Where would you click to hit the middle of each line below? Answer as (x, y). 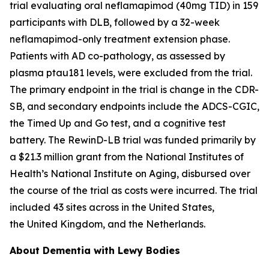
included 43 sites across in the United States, (112, 207)
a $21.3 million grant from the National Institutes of (127, 156)
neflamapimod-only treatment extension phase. (120, 39)
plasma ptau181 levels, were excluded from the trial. (131, 72)
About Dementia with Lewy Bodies (95, 250)
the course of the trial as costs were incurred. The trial (134, 190)
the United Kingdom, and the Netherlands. (107, 224)
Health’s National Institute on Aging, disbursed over (130, 173)
